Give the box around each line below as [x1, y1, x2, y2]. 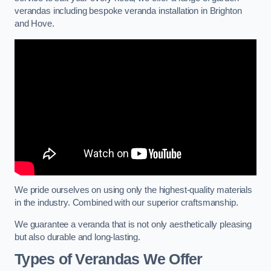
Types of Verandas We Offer [15, 251, 203, 268]
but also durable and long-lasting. [15, 232, 141, 242]
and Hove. [15, 19, 54, 29]
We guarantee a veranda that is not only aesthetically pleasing [15, 219, 252, 229]
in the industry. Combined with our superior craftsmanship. [15, 198, 238, 208]
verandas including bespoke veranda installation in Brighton [15, 6, 242, 16]
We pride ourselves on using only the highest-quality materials [15, 185, 252, 195]
